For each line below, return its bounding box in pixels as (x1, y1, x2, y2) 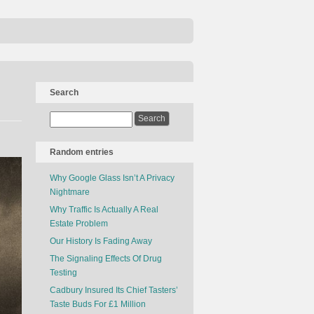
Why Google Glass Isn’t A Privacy (50, 173, 175, 183)
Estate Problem (50, 219, 108, 228)
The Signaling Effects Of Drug (50, 254, 162, 264)
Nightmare (50, 187, 90, 197)
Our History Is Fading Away (50, 236, 152, 246)
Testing (50, 268, 77, 278)
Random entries (50, 147, 114, 157)
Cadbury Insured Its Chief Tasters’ (50, 285, 178, 295)
